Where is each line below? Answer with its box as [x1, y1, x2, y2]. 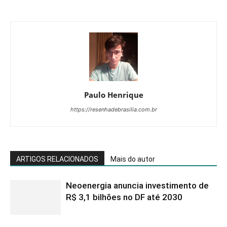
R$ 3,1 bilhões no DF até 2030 [66, 192, 182, 202]
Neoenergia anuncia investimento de [66, 180, 209, 191]
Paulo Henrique [84, 90, 143, 100]
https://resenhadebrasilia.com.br [70, 106, 157, 113]
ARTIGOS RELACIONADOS [16, 155, 98, 163]
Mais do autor [110, 155, 155, 163]
